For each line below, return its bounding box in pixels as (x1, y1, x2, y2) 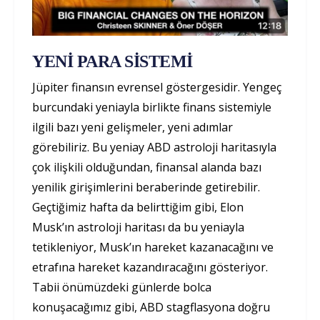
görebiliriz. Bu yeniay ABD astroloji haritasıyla (32, 139, 276, 155)
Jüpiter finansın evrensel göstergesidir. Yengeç (32, 79, 281, 95)
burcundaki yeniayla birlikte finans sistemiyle (32, 99, 271, 115)
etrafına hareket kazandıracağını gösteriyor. (32, 259, 268, 275)
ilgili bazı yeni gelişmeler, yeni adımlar (32, 119, 233, 135)
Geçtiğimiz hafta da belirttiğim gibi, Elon (32, 199, 244, 215)
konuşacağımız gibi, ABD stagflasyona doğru (32, 299, 270, 315)
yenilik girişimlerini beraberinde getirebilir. (32, 179, 260, 195)
